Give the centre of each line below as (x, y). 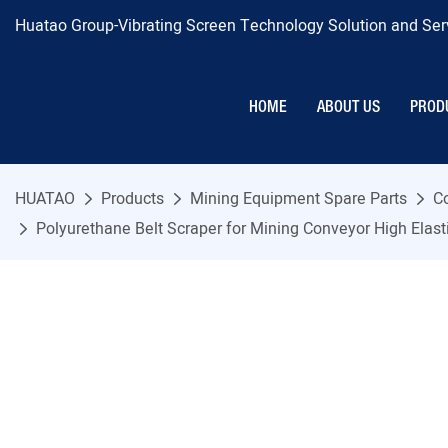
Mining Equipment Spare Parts (298, 199)
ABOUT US (348, 107)
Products (132, 199)
